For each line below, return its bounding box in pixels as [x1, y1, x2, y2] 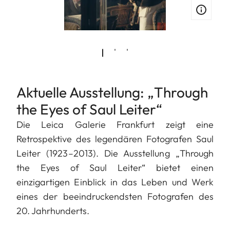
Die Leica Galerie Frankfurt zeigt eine [16, 119, 214, 131]
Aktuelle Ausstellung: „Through [16, 83, 208, 102]
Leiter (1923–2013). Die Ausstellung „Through [16, 147, 214, 160]
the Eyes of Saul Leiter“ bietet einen [16, 162, 214, 174]
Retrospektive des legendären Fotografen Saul [16, 133, 214, 145]
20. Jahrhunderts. [16, 205, 92, 217]
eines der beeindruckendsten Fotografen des [16, 190, 214, 203]
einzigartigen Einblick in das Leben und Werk [16, 176, 214, 188]
